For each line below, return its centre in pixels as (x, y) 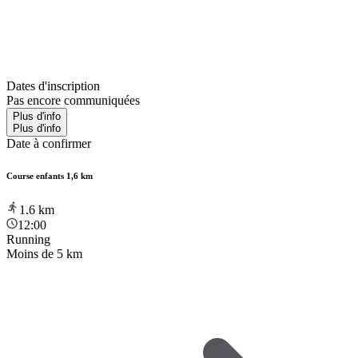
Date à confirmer (49, 143)
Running (28, 239)
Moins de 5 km (44, 253)
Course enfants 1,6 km (50, 175)
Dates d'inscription (53, 86)
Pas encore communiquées (73, 100)
